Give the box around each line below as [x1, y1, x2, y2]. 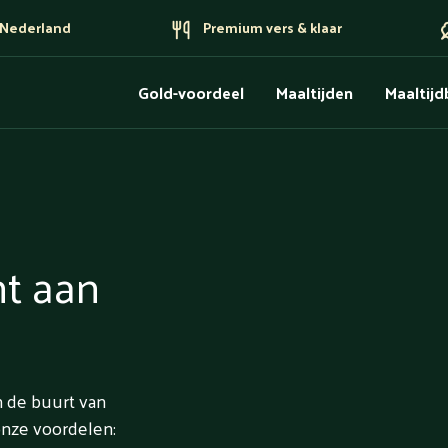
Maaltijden [276, 77, 353, 107]
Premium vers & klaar [202, 15, 342, 40]
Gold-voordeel [138, 77, 244, 107]
